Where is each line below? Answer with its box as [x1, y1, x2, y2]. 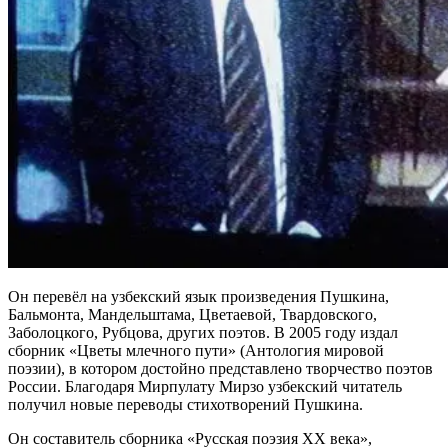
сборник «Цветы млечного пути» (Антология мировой [8, 341, 384, 359]
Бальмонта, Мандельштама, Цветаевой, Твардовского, [8, 305, 377, 323]
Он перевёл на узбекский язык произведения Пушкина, [8, 287, 389, 305]
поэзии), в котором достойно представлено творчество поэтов [8, 359, 433, 377]
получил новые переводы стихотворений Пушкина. [8, 395, 363, 413]
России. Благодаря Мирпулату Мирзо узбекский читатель [8, 377, 402, 395]
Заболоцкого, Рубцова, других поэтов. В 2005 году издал [8, 323, 398, 341]
